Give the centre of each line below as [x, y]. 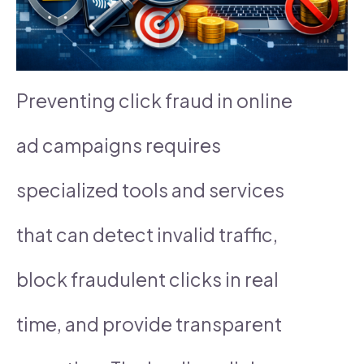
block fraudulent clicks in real [147, 279]
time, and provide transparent [149, 323]
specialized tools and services [150, 189]
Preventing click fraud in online [154, 100]
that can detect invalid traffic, [147, 234]
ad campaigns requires [119, 145]
